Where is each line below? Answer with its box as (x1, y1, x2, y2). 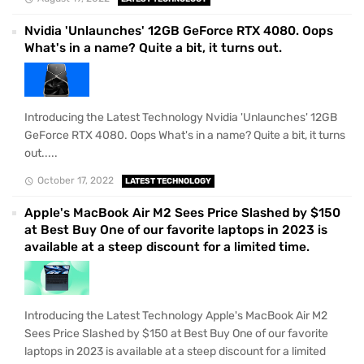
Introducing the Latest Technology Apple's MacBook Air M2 (24, 309, 327, 323)
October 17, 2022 (37, 174, 114, 186)
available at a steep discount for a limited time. (24, 239, 310, 254)
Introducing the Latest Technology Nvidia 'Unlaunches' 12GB (24, 110, 337, 124)
